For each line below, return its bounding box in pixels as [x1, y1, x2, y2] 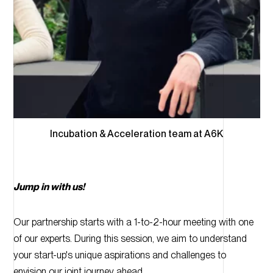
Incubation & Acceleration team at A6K [50, 127, 223, 140]
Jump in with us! [13, 180, 85, 193]
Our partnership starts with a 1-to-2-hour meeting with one [13, 216, 253, 228]
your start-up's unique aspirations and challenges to [13, 249, 226, 261]
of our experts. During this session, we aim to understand [13, 232, 247, 244]
